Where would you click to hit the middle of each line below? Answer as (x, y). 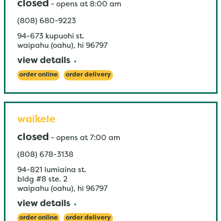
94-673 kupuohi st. (51, 37)
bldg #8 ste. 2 (42, 180)
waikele (36, 120)
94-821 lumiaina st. (52, 170)
